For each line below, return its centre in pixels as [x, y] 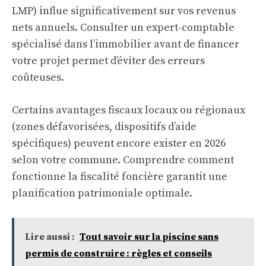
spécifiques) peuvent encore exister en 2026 [119, 144]
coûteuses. [38, 78]
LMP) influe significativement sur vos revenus [124, 11]
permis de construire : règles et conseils [118, 254]
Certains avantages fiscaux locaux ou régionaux [129, 110]
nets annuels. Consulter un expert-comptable [123, 28]
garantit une [196, 177]
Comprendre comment [178, 160]
